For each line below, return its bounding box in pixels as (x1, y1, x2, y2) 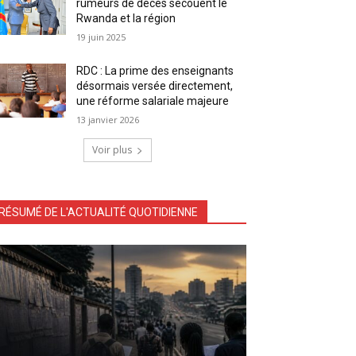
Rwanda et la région (76, 11, 176, 25)
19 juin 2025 (76, 30, 126, 43)
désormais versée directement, (76, 79, 234, 92)
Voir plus (92, 142, 132, 157)
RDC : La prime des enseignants (76, 64, 234, 77)
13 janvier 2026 (76, 113, 140, 126)
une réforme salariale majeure (76, 94, 230, 107)
